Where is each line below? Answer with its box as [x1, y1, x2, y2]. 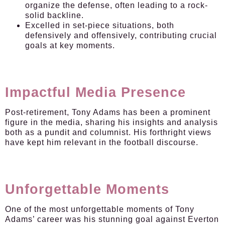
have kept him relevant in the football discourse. [5, 138, 198, 147]
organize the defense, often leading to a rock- [25, 1, 208, 10]
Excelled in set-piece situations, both [25, 21, 174, 30]
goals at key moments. [25, 41, 115, 50]
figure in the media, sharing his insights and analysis [5, 118, 218, 127]
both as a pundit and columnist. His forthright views [5, 128, 211, 137]
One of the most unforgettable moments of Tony [5, 205, 194, 213]
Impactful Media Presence [5, 85, 186, 100]
